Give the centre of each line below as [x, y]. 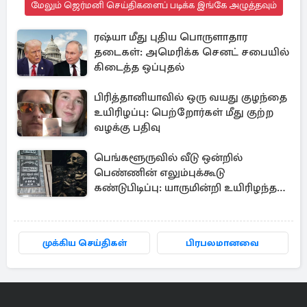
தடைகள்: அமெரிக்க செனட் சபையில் [192, 52]
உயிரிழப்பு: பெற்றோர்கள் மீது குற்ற [184, 112]
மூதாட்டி [114, 203]
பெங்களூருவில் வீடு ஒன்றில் [168, 158]
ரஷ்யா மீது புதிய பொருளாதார [171, 37]
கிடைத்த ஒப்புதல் [139, 67]
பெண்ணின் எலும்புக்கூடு [159, 173]
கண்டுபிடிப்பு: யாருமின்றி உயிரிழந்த [185, 188]
